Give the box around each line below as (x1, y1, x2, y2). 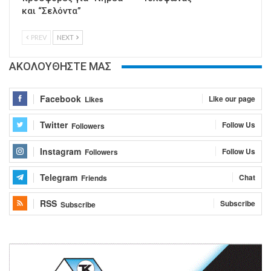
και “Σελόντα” (22, 5, 81, 17)
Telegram (40, 171, 77, 184)
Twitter (40, 119, 68, 131)
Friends (81, 172, 107, 184)
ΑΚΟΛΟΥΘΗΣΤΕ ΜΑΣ (9, 60, 111, 73)
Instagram (40, 145, 81, 157)
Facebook (40, 93, 81, 105)
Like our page (209, 93, 255, 105)
